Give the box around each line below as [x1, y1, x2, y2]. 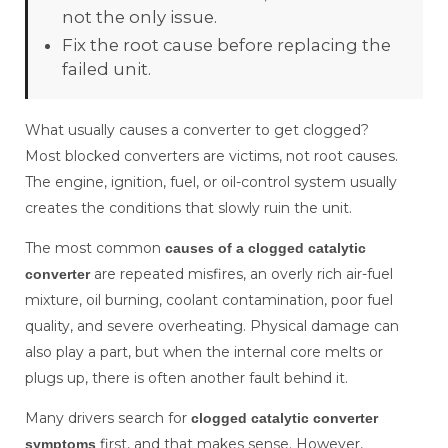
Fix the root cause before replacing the [62, 35, 392, 56]
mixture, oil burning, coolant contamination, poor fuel [25, 291, 393, 310]
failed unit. [62, 59, 152, 80]
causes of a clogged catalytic [165, 240, 366, 257]
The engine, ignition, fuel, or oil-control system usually [25, 173, 397, 192]
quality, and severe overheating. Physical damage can [25, 317, 399, 336]
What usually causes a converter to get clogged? [25, 121, 369, 140]
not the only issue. [62, 6, 218, 27]
